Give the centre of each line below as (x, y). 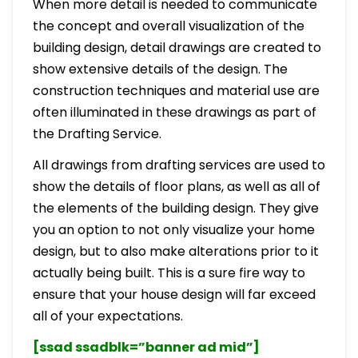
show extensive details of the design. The (160, 69)
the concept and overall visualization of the (168, 26)
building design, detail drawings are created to (177, 47)
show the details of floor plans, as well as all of (176, 186)
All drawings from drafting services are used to (179, 165)
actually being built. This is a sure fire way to (169, 272)
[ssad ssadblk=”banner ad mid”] (146, 347)
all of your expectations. (107, 316)
